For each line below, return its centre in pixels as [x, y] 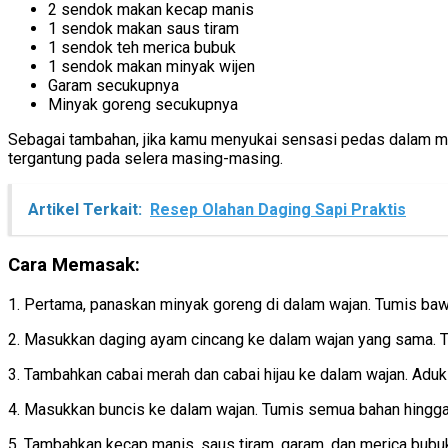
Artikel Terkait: [85, 210]
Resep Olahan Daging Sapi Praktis [278, 210]
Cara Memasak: [74, 265]
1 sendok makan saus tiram [143, 29]
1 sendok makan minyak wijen [151, 67]
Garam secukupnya [113, 86]
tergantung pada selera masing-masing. [145, 159]
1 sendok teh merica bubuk [142, 48]
